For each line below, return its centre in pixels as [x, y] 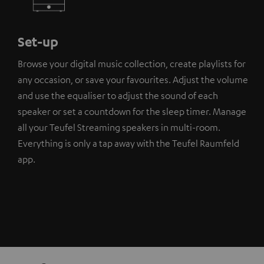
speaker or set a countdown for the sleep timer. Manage [132, 111]
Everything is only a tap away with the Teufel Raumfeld [128, 143]
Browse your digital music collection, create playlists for [132, 63]
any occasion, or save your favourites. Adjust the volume [133, 79]
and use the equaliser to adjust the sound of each [118, 95]
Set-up [38, 41]
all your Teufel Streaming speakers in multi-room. [119, 127]
